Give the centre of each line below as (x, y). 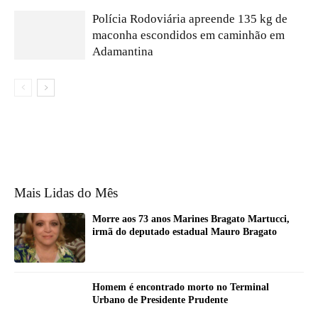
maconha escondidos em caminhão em (188, 35)
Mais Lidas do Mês (66, 192)
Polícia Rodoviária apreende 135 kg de (190, 18)
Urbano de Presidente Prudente (160, 300)
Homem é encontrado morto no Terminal (181, 287)
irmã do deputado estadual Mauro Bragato (185, 231)
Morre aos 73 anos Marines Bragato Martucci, (191, 219)
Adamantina (123, 51)
